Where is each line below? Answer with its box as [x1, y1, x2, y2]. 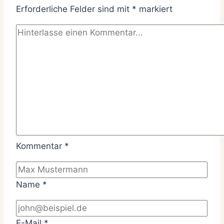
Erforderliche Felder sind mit [16, 3, 132, 14]
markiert [136, 3, 172, 14]
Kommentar [16, 140, 64, 151]
